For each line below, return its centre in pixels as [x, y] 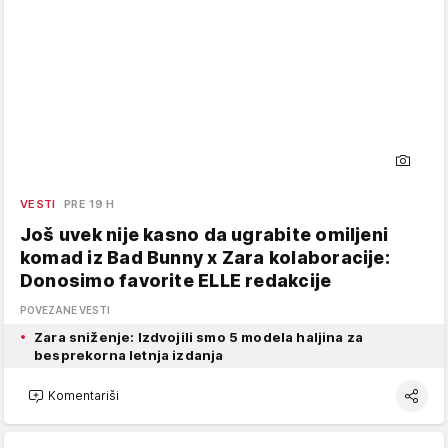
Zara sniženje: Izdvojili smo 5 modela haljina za [199, 336]
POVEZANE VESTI [65, 309]
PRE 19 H [89, 203]
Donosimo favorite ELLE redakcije [176, 280]
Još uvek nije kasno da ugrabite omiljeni [204, 234]
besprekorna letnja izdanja [129, 354]
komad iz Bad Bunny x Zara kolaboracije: [205, 257]
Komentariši [83, 396]
